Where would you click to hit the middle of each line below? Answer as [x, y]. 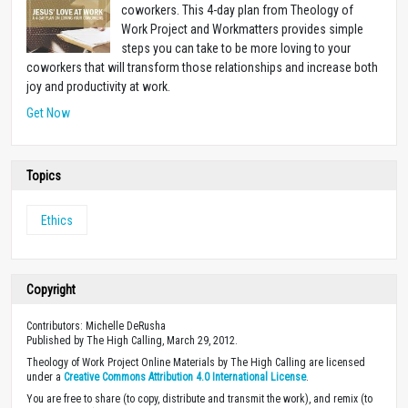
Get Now [48, 112]
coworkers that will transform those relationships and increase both [202, 67]
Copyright [51, 289]
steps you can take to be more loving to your [236, 48]
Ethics [57, 220]
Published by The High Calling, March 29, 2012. [132, 340]
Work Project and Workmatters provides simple [242, 29]
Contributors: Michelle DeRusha [96, 326]
